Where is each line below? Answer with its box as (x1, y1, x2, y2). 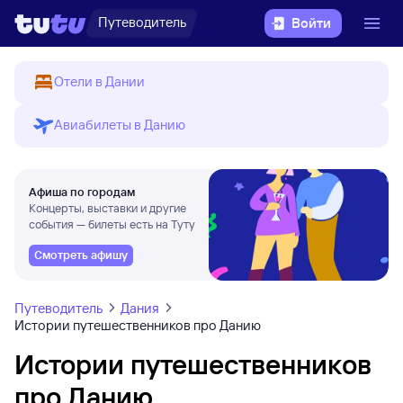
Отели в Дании (54, 73, 145, 90)
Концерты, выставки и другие (29, 201, 186, 215)
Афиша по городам (29, 184, 135, 199)
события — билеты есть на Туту (29, 217, 195, 231)
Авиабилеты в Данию (54, 116, 185, 133)
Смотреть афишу (34, 247, 128, 262)
